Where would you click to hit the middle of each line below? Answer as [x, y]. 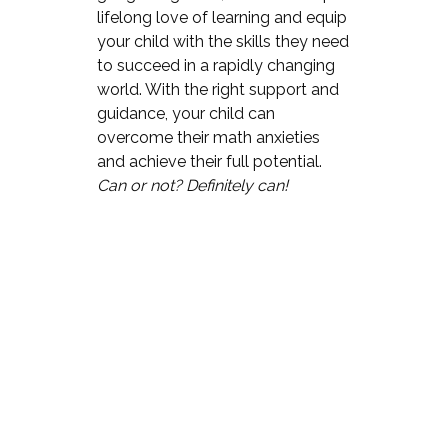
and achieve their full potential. [209, 161]
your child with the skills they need [222, 41]
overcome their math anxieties [208, 137]
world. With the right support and [217, 89]
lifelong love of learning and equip [221, 17]
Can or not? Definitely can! [192, 185]
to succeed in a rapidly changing [215, 65]
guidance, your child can [185, 113]
